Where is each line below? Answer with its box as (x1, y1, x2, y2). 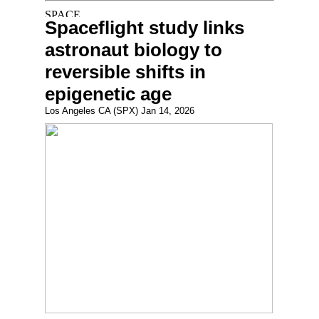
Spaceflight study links (45, 17, 244, 38)
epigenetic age (45, 83, 172, 105)
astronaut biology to (45, 39, 222, 61)
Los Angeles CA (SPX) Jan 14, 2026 (45, 105, 194, 116)
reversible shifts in (45, 61, 206, 83)
